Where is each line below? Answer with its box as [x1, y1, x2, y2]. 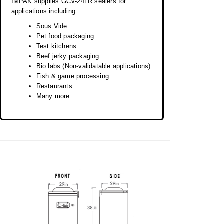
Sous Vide [36, 22, 67, 30]
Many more [36, 92, 70, 100]
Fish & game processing [36, 72, 109, 80]
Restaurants [36, 82, 72, 90]
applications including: [11, 7, 78, 15]
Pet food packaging [36, 32, 94, 40]
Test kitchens [36, 42, 77, 50]
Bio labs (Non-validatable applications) [36, 62, 151, 70]
